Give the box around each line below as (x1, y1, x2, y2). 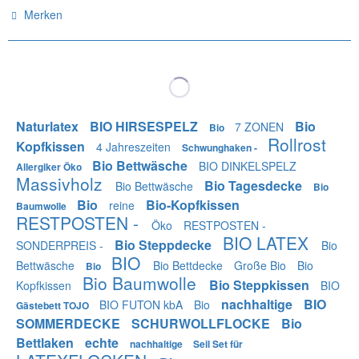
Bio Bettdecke (153, 257, 226, 274)
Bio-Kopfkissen (146, 196, 240, 215)
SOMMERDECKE (16, 314, 123, 333)
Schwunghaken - (182, 140, 260, 155)
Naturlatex (16, 117, 82, 136)
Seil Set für (193, 337, 243, 352)
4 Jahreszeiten (96, 139, 174, 155)
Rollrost (268, 132, 326, 157)
